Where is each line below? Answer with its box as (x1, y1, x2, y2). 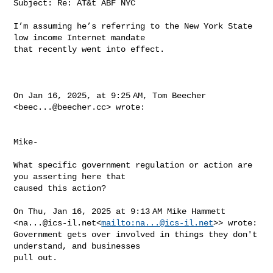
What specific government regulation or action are (13, 160, 253, 170)
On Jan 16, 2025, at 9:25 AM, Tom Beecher (13, 90, 207, 101)
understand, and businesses (13, 241, 146, 251)
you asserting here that (13, 171, 131, 182)
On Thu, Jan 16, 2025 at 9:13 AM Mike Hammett (13, 206, 231, 216)
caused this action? (13, 183, 107, 193)
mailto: (101, 218, 136, 228)
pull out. (13, 252, 58, 263)
